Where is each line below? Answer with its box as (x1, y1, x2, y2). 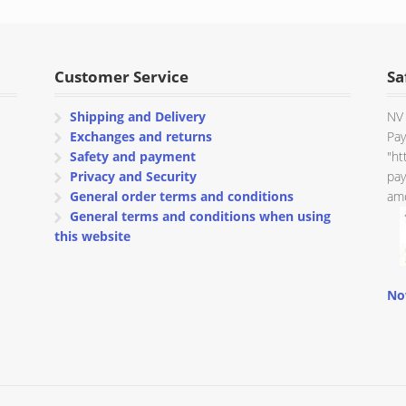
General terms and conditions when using (70, 207, 332, 225)
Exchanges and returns (70, 127, 213, 145)
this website (53, 227, 130, 245)
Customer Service (53, 65, 188, 87)
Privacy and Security (70, 167, 198, 185)
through (144, 9, 196, 27)
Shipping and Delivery (70, 107, 207, 125)
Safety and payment (70, 147, 197, 165)
